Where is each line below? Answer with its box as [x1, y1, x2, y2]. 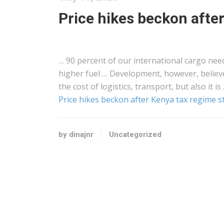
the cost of [58, 81, 100, 92]
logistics [100, 81, 131, 92]
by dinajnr [58, 130, 93, 139]
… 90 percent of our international [58, 55, 184, 66]
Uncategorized [109, 130, 161, 139]
